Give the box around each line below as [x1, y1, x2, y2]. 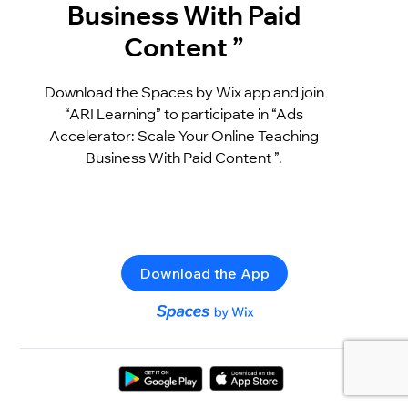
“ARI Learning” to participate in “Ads [65, 104, 304, 123]
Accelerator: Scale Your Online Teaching [49, 126, 320, 145]
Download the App [138, 263, 270, 282]
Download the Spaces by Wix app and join [44, 82, 324, 101]
